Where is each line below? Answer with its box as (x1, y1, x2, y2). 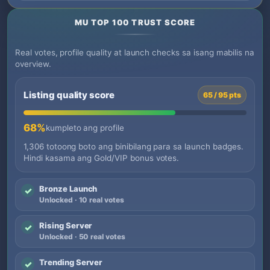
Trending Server (39, 257, 103, 267)
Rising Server (39, 221, 93, 230)
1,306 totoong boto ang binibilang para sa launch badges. (24, 142, 243, 151)
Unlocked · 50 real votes (39, 232, 125, 241)
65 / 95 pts (203, 90, 241, 99)
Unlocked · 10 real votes (39, 195, 124, 204)
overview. (15, 59, 51, 69)
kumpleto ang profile (45, 122, 124, 133)
